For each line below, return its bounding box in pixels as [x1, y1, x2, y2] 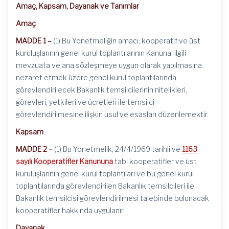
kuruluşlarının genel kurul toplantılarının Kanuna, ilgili [16, 49, 186, 57]
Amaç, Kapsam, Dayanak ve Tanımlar [16, 2, 139, 10]
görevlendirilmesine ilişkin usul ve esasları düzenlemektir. [16, 110, 209, 119]
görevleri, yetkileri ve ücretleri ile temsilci [16, 98, 154, 106]
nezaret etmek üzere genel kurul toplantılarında [16, 73, 176, 82]
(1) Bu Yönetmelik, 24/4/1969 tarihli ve [54, 145, 182, 153]
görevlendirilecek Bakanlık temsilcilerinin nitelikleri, [16, 85, 187, 94]
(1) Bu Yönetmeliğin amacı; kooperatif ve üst [53, 36, 200, 45]
